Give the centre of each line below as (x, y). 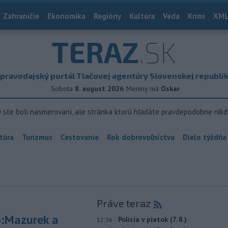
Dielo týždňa (205, 137)
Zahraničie (21, 16)
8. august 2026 (99, 89)
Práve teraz (123, 203)
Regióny (107, 16)
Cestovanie (80, 137)
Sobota (62, 89)
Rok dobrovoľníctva (141, 137)
